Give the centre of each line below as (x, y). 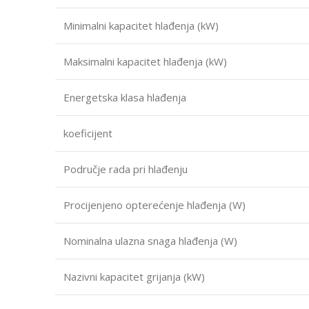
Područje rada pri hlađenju (126, 169)
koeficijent (88, 133)
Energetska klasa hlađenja (125, 97)
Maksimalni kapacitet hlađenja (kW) (145, 61)
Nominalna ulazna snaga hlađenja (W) (150, 240)
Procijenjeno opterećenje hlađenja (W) (154, 205)
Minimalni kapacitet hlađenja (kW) (141, 25)
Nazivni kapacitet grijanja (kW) (134, 276)
